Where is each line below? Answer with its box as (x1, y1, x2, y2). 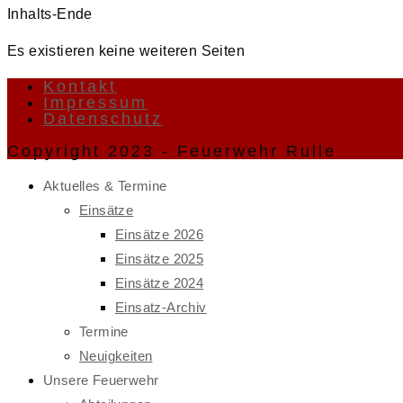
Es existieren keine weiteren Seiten (7, 42, 245, 58)
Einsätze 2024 (115, 274, 204, 291)
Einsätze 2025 (115, 250, 204, 266)
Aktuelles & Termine (43, 177, 167, 193)
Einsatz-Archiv (115, 299, 207, 315)
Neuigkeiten (79, 347, 153, 363)
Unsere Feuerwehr (43, 372, 159, 388)
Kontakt (43, 76, 117, 95)
